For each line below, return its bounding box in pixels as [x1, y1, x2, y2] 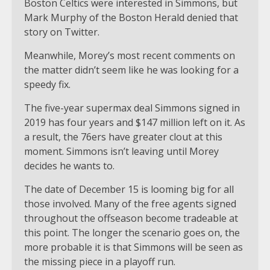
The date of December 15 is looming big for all [24, 182, 234, 196]
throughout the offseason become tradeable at [24, 211, 238, 225]
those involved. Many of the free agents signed [24, 196, 236, 210]
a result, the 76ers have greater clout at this [24, 130, 222, 143]
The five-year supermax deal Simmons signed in [24, 101, 240, 115]
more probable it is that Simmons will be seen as [24, 240, 243, 254]
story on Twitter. [24, 25, 99, 39]
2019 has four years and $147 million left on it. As [24, 115, 245, 129]
